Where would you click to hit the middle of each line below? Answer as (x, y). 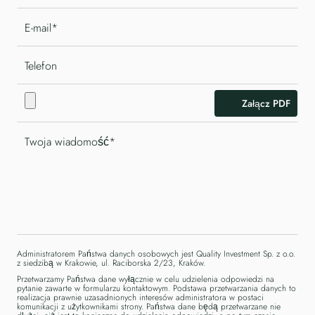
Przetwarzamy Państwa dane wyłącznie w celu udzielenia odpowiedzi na (146, 279)
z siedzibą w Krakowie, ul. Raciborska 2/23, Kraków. (111, 263)
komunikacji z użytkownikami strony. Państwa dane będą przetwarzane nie (149, 307)
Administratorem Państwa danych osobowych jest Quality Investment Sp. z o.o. (156, 254)
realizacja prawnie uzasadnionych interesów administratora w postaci (140, 298)
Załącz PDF (266, 103)
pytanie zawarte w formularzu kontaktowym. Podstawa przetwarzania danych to (156, 289)
